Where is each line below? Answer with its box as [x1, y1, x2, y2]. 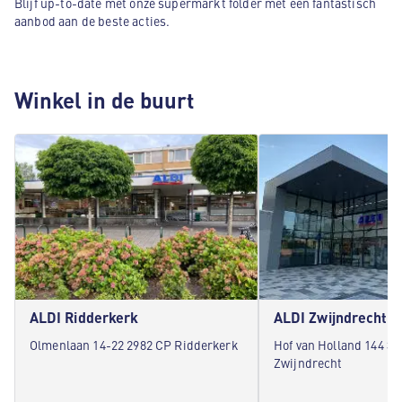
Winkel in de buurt [14, 84, 194, 115]
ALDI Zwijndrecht [274, 307, 388, 328]
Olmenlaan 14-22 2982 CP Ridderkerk [30, 336, 239, 354]
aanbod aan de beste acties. [14, 12, 170, 30]
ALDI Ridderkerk [30, 307, 139, 328]
